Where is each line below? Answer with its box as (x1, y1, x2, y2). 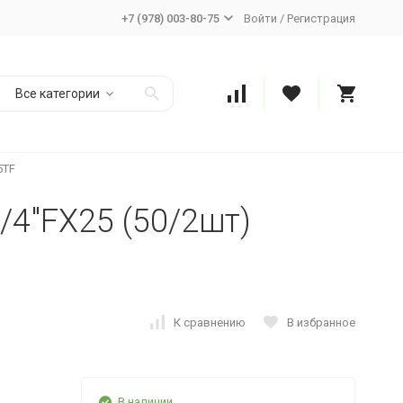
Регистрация (286, 11, 355, 25)
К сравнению (173, 315, 246, 329)
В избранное (286, 315, 355, 329)
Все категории (14, 86, 100, 101)
